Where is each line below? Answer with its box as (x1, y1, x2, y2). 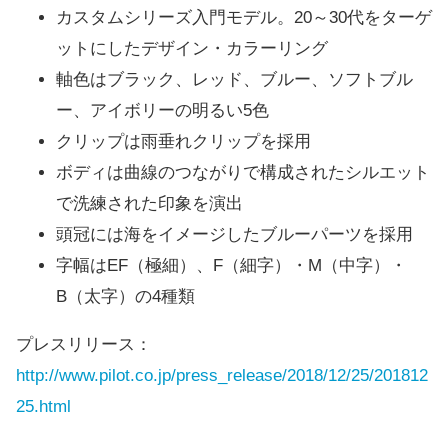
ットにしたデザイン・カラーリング (56, 39, 328, 59)
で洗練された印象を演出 (56, 194, 243, 214)
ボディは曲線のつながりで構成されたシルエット (56, 163, 430, 183)
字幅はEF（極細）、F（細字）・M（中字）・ (56, 256, 407, 276)
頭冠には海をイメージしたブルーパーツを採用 (56, 225, 413, 245)
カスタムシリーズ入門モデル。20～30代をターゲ (56, 8, 432, 28)
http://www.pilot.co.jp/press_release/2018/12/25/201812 (16, 366, 428, 386)
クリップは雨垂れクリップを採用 (56, 132, 311, 152)
